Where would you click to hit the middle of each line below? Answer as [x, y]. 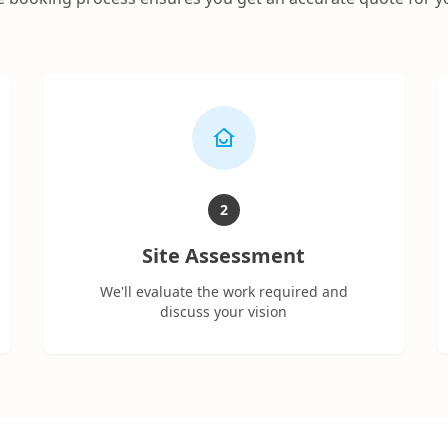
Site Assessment [224, 256]
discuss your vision [224, 312]
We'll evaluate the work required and [223, 292]
